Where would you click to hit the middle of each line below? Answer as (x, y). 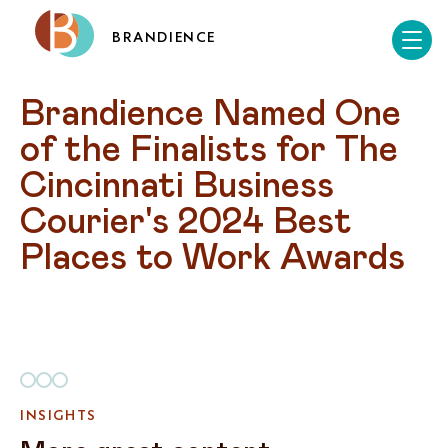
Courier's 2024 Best (186, 222)
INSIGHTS (58, 414)
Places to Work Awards (212, 258)
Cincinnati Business (177, 186)
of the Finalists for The (209, 150)
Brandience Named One (210, 114)
